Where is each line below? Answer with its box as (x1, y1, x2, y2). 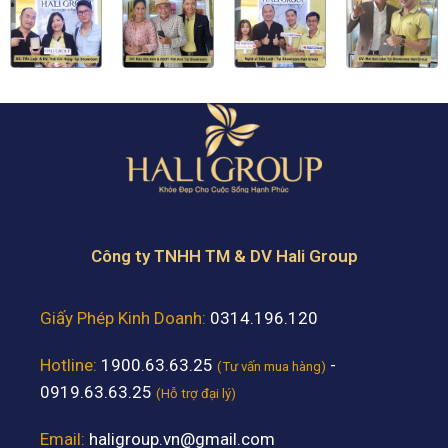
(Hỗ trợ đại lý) (156, 385, 236, 401)
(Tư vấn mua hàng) (217, 358, 326, 374)
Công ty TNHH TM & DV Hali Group (90, 245, 358, 266)
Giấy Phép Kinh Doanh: (40, 307, 210, 328)
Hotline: (40, 354, 97, 375)
